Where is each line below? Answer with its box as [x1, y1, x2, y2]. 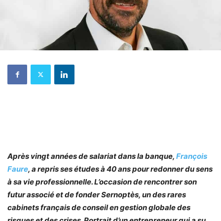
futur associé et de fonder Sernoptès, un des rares [7, 189, 186, 199]
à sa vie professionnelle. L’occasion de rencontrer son [7, 177, 197, 186]
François [176, 151, 207, 161]
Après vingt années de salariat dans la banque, [7, 151, 176, 161]
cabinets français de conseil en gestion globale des [7, 202, 190, 212]
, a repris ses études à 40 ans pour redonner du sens [28, 164, 213, 174]
